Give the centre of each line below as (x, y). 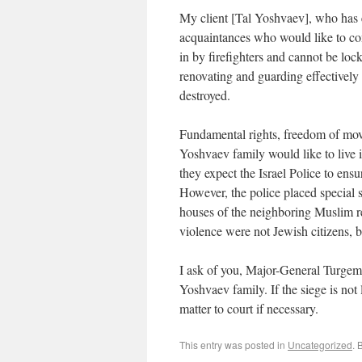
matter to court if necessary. (249, 308)
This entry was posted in (234, 345)
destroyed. (205, 95)
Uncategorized (320, 345)
